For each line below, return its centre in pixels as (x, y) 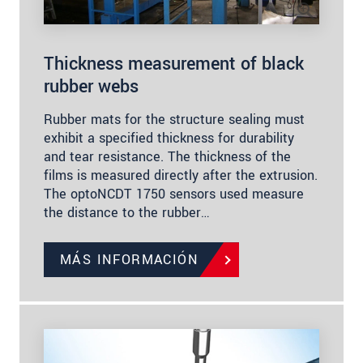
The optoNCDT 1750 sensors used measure (174, 194)
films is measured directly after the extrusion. (181, 176)
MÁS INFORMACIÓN (129, 260)
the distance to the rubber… (127, 213)
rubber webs (91, 87)
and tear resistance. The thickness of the (167, 157)
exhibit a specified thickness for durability (169, 139)
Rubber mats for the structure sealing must (174, 120)
